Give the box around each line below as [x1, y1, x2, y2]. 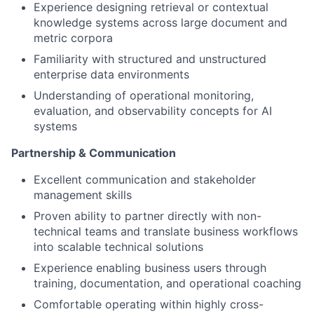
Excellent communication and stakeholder [34, 172, 256, 187]
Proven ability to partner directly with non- [34, 209, 261, 224]
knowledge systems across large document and [34, 15, 287, 30]
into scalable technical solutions [34, 240, 203, 254]
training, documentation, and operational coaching [34, 276, 301, 291]
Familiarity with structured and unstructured [34, 52, 266, 67]
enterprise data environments [34, 67, 189, 82]
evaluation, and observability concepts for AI [34, 104, 272, 118]
